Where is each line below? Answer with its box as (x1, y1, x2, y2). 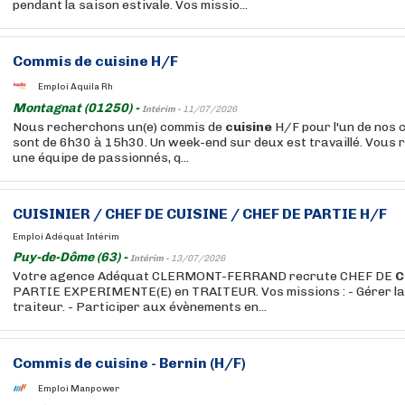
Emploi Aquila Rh (38, 80, 113, 92)
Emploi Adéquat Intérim (13, 231, 119, 242)
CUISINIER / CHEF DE (13, 205, 166, 222)
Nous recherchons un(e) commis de (13, 119, 225, 135)
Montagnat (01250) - (13, 100, 142, 116)
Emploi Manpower (38, 382, 119, 394)
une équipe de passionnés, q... (13, 150, 189, 165)
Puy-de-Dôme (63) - (13, 250, 130, 265)
